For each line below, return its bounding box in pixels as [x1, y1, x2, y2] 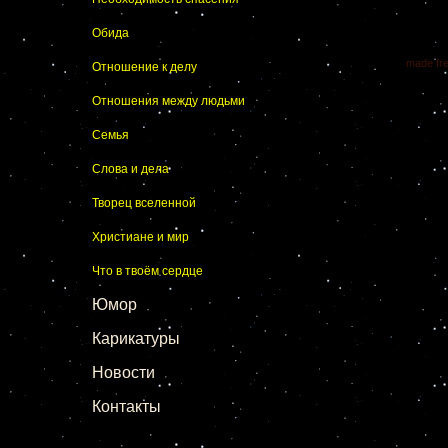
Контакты [92, 398, 161, 415]
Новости [92, 364, 155, 381]
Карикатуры [92, 330, 180, 347]
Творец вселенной [92, 196, 196, 210]
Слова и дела [92, 162, 169, 176]
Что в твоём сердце [92, 264, 203, 278]
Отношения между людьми [92, 94, 245, 108]
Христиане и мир [92, 230, 189, 244]
